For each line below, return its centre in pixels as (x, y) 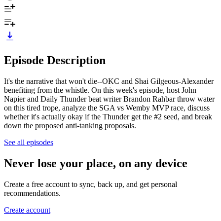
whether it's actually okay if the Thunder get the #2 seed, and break (108, 116)
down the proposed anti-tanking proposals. (70, 125)
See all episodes (29, 142)
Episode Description (55, 60)
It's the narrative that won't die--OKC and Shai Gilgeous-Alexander (109, 81)
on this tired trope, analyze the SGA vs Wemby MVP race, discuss (107, 108)
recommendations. (32, 193)
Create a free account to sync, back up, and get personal (91, 184)
